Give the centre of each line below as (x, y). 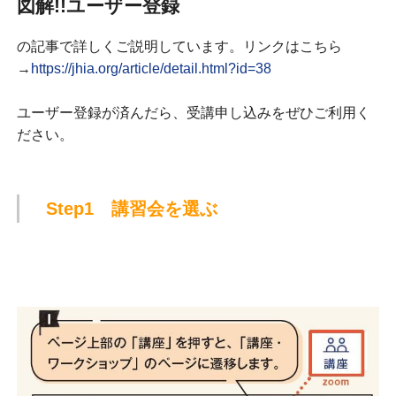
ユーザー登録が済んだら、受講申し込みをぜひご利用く (193, 113)
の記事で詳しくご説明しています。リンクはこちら (179, 47)
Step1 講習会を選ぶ (131, 209)
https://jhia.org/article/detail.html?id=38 (151, 69)
